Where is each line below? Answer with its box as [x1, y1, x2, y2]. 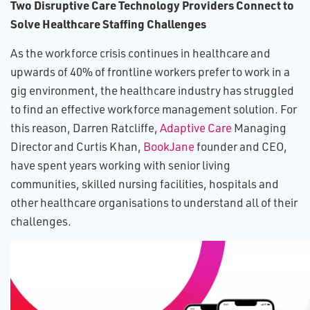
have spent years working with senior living [10, 158, 230, 172]
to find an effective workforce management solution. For [10, 102, 297, 116]
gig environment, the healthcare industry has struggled [10, 83, 294, 98]
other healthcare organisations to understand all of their [10, 195, 298, 210]
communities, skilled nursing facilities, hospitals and [10, 176, 279, 191]
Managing [232, 120, 286, 135]
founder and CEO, [194, 139, 287, 154]
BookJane [143, 139, 194, 154]
